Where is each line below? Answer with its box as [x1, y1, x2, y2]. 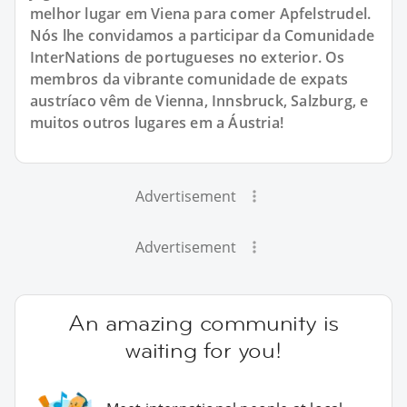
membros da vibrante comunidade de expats [30, 68, 349, 89]
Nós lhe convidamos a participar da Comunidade [30, 25, 375, 45]
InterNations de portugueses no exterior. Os [30, 46, 345, 67]
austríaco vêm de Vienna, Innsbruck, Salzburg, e [30, 90, 369, 111]
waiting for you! [125, 335, 282, 364]
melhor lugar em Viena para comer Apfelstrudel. [30, 3, 372, 24]
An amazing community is [67, 308, 340, 337]
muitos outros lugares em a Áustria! [30, 112, 283, 133]
